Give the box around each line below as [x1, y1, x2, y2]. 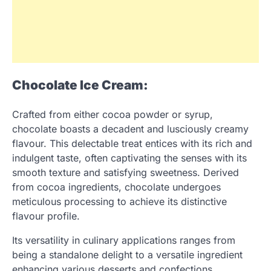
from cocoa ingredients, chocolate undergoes [12, 181, 221, 193]
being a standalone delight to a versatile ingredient [12, 249, 243, 261]
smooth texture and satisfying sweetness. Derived [12, 166, 239, 178]
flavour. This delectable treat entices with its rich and [12, 137, 252, 149]
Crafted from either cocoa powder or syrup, [12, 108, 213, 120]
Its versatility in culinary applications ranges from [12, 234, 235, 246]
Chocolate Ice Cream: [12, 77, 148, 93]
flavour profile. [12, 210, 80, 222]
